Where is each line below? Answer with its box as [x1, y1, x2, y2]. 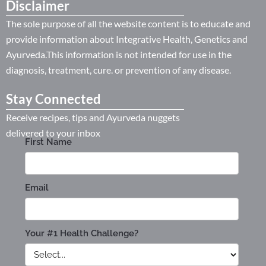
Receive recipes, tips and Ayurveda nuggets [6, 111, 180, 123]
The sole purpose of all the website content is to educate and [6, 18, 251, 29]
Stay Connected [6, 91, 103, 107]
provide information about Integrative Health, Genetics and [6, 33, 248, 45]
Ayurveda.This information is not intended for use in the [6, 49, 232, 60]
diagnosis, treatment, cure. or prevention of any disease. [6, 64, 231, 75]
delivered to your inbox [6, 126, 100, 138]
